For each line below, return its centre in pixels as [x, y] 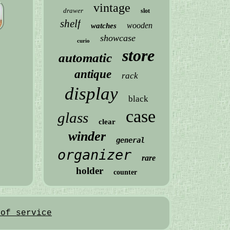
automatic [85, 58]
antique [93, 74]
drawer [73, 11]
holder [89, 171]
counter [125, 172]
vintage [112, 8]
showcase [118, 38]
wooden [140, 25]
